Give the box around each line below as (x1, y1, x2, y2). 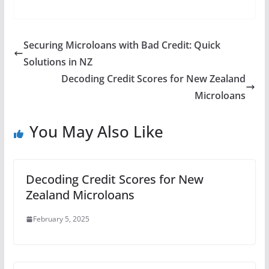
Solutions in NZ (23, 55, 92, 68)
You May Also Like (29, 121, 163, 142)
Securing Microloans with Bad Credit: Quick (23, 38, 220, 52)
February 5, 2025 (32, 214, 89, 224)
